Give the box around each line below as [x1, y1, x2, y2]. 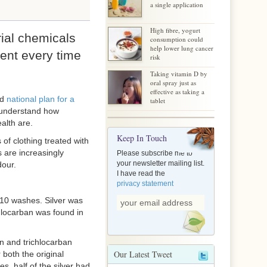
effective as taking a [150, 87, 204, 96]
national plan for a [6, 94, 74, 104]
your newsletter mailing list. [117, 159, 204, 167]
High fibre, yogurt [150, 26, 200, 35]
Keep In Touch [117, 132, 167, 144]
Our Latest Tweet [114, 249, 172, 260]
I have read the [117, 169, 165, 178]
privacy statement [117, 179, 173, 188]
